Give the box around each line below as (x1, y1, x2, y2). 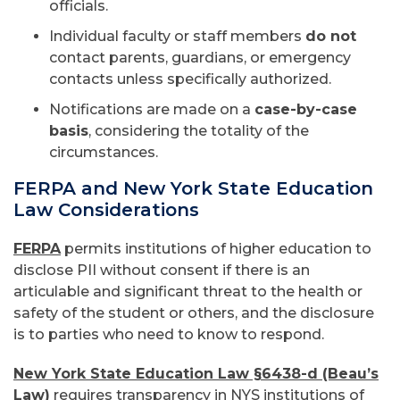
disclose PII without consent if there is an (13, 262, 310, 279)
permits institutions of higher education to (61, 240, 371, 257)
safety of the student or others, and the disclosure (13, 304, 374, 321)
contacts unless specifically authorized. (49, 71, 331, 87)
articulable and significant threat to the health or (13, 283, 362, 300)
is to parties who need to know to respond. (13, 326, 324, 343)
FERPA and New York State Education (13, 178, 373, 199)
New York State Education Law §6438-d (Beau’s (13, 365, 379, 382)
